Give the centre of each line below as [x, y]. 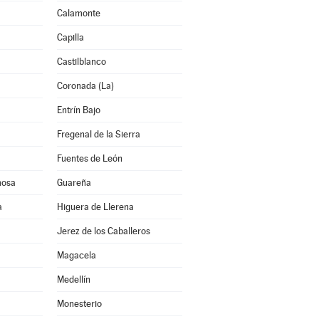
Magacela [76, 255]
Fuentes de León [89, 158]
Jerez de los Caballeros [103, 231]
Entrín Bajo [78, 110]
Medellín [73, 279]
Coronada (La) [85, 86]
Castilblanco [81, 62]
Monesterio [79, 304]
